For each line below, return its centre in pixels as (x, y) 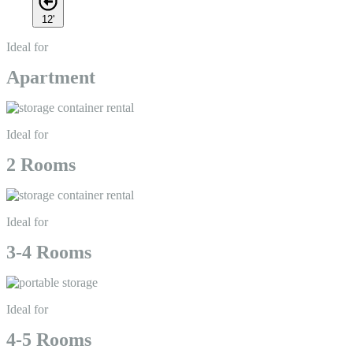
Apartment (51, 78)
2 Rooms (41, 165)
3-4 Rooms (49, 253)
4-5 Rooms (49, 340)
